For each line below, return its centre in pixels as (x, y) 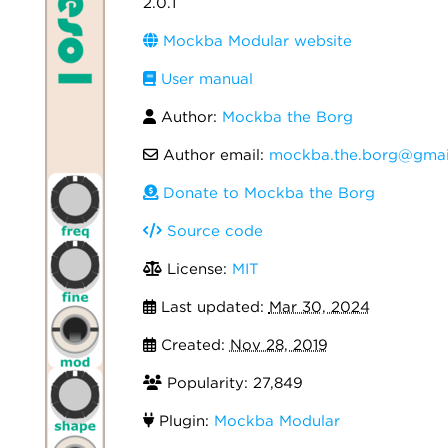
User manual (204, 79)
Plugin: (183, 421)
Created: (192, 345)
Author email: (213, 155)
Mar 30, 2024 (319, 307)
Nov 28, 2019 (278, 345)
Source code (212, 231)
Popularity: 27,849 (232, 383)
